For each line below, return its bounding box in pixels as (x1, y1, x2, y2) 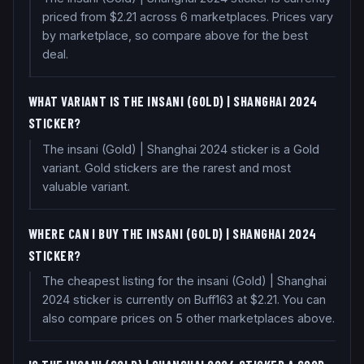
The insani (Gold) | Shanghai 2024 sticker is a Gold (41, 141, 319, 156)
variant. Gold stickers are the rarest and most (41, 160, 291, 175)
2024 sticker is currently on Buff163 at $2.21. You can (41, 292, 326, 307)
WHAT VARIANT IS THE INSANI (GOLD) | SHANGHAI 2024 (28, 93, 318, 110)
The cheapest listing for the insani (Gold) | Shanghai (41, 274, 327, 288)
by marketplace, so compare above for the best (41, 28, 308, 43)
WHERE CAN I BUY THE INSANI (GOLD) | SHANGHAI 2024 (28, 225, 317, 241)
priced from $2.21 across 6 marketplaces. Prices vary (41, 10, 333, 24)
